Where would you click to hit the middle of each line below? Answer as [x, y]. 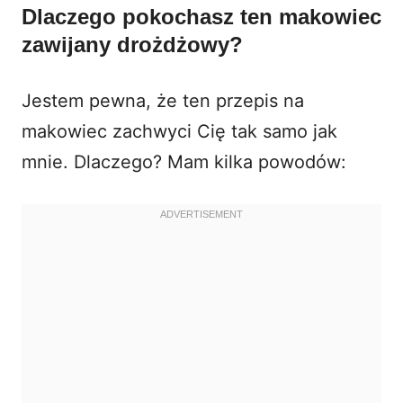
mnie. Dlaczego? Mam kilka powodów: [184, 161]
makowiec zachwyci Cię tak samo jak [179, 131]
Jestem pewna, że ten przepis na [163, 100]
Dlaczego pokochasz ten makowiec [201, 16]
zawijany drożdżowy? [132, 44]
